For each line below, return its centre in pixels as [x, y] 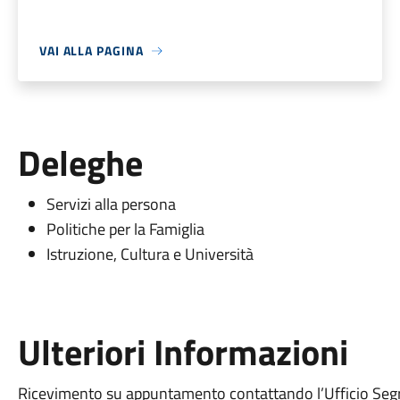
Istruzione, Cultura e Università [150, 254]
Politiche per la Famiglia [127, 229]
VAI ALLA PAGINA [91, 50]
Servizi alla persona [112, 204]
